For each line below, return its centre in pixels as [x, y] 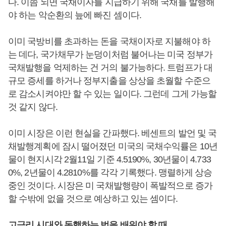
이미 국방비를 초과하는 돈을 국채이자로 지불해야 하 [109, 41]
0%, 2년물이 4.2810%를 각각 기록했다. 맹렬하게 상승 [110, 173]
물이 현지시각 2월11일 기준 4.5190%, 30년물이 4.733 [109, 159]
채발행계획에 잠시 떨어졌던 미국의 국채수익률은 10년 [113, 146]
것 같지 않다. [33, 107]
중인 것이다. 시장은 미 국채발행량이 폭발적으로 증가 [110, 186]
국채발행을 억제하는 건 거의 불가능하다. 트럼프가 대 [110, 68]
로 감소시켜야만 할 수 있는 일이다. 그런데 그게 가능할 [112, 94]
